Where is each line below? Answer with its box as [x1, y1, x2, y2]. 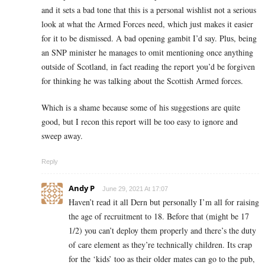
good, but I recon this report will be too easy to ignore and [41, 116, 238, 128]
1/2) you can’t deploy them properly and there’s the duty [69, 225, 256, 237]
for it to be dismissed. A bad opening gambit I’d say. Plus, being [41, 33, 257, 44]
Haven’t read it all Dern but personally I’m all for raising [69, 196, 259, 208]
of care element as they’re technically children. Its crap [69, 239, 252, 251]
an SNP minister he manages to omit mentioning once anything [41, 47, 253, 59]
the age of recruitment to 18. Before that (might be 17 [69, 211, 249, 222]
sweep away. [41, 130, 83, 142]
